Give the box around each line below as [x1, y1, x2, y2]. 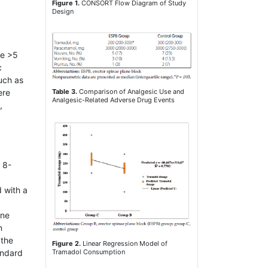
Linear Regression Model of [81, 239, 167, 248]
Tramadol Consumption [52, 248, 125, 257]
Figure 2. [52, 239, 81, 248]
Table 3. [52, 87, 77, 96]
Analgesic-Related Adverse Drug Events [52, 96, 175, 105]
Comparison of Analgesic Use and [77, 87, 184, 96]
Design [52, 7, 74, 16]
